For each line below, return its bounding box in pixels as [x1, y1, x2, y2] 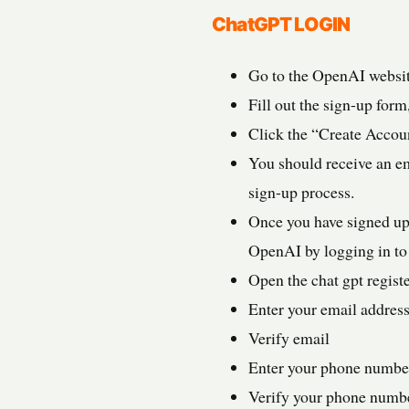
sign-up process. [248, 180, 354, 203]
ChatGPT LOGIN [212, 12, 351, 36]
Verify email [248, 326, 330, 349]
